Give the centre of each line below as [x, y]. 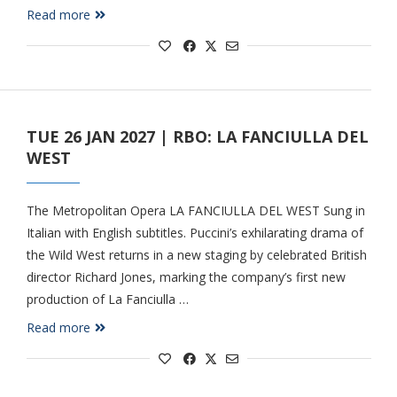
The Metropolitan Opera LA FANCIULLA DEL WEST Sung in [195, 210]
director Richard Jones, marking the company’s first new [186, 277]
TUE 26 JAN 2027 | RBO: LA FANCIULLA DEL [197, 136]
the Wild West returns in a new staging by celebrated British [196, 255]
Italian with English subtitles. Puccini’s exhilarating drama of [195, 233]
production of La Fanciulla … [107, 299]
